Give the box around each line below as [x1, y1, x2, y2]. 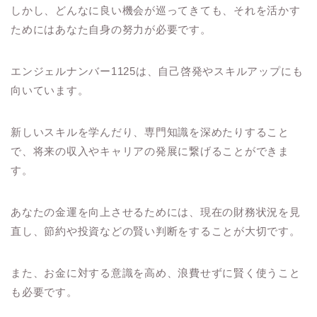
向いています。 [11, 83, 89, 96]
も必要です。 [11, 285, 78, 298]
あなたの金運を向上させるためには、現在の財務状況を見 [11, 205, 301, 218]
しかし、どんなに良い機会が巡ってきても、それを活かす [11, 4, 301, 16]
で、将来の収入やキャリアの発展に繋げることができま [11, 144, 290, 157]
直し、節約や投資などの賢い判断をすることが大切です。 [11, 224, 301, 237]
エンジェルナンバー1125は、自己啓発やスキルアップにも [11, 64, 304, 77]
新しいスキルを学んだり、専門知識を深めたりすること [11, 125, 290, 138]
